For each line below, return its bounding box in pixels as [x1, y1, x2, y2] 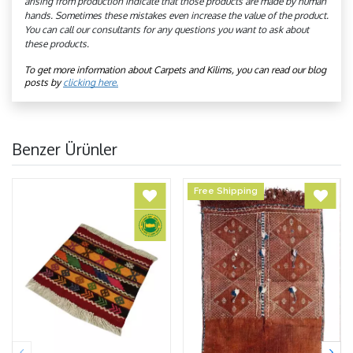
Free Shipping [193, 185, 258, 196]
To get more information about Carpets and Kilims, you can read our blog [24, 63, 326, 76]
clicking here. [63, 76, 118, 88]
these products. [24, 37, 89, 50]
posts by [24, 76, 63, 88]
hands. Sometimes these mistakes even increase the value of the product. [24, 9, 329, 21]
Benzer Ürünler [12, 138, 117, 159]
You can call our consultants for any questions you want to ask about [24, 23, 309, 35]
